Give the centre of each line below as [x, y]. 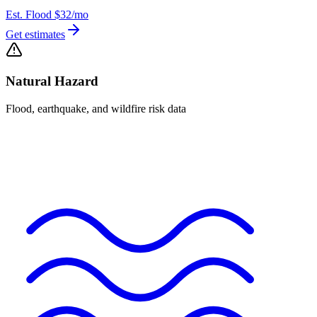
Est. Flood [29, 14]
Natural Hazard [52, 81]
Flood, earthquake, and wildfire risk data [96, 109]
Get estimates [35, 34]
